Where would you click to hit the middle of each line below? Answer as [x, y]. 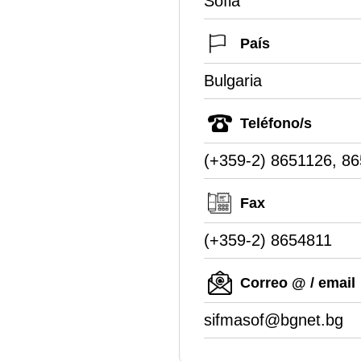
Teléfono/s [276, 123]
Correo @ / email [298, 282]
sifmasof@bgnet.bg [274, 320]
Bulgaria [233, 80]
